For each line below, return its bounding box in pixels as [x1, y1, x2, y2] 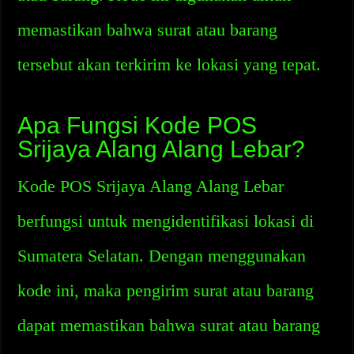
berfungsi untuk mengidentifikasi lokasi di [17, 211, 314, 231]
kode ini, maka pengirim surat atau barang [17, 281, 314, 300]
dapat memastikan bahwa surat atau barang [17, 315, 321, 335]
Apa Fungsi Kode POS [17, 112, 258, 138]
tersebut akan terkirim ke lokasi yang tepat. [17, 55, 322, 74]
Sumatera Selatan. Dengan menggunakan [17, 246, 307, 265]
